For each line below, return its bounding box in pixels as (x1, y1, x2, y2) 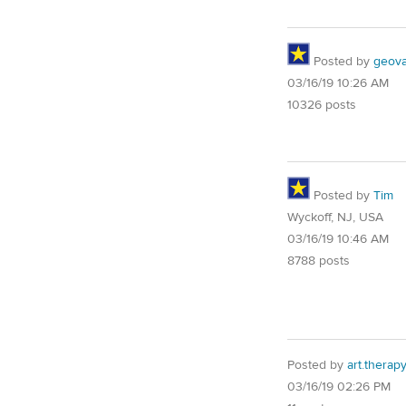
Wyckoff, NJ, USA (287, 208, 383, 226)
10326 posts (287, 97, 356, 113)
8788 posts (287, 252, 350, 269)
